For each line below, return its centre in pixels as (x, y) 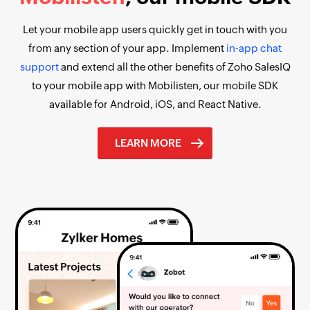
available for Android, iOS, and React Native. (155, 104)
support (40, 66)
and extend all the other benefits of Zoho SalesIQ (175, 66)
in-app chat (254, 48)
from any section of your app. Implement (127, 48)
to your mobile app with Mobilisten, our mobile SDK (155, 85)
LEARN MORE (148, 143)
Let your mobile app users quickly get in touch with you (155, 29)
